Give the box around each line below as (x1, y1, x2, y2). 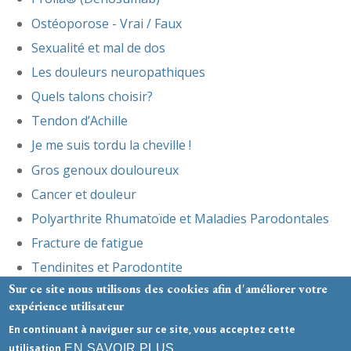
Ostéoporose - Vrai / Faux (31, 14, 182, 32)
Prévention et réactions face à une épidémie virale (31, 283, 324, 301)
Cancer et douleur (31, 185, 136, 203)
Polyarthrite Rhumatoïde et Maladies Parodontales (31, 210, 329, 228)
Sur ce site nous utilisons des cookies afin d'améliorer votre (9, 280, 328, 297)
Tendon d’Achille (31, 112, 128, 130)
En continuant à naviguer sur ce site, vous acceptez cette (9, 323, 296, 336)
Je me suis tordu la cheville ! (31, 136, 191, 154)
